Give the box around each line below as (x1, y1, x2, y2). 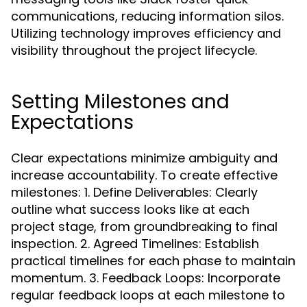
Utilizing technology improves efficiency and (11, 25, 281, 42)
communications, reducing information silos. (11, 8, 284, 25)
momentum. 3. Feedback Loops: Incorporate (11, 269, 280, 286)
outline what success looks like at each (11, 201, 249, 218)
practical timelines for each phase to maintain (11, 252, 295, 269)
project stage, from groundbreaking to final (11, 218, 278, 235)
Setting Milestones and (11, 88, 230, 115)
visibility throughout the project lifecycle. (11, 42, 257, 59)
